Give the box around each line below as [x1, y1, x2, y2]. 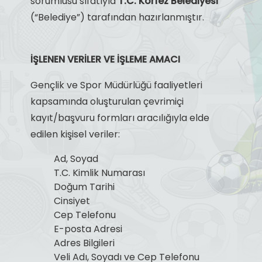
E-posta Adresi [53, 222, 122, 236]
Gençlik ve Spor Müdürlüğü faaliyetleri [30, 78, 202, 92]
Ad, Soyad [53, 151, 98, 166]
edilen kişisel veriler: [30, 127, 120, 141]
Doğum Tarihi [53, 180, 115, 194]
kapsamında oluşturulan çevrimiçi [30, 94, 184, 108]
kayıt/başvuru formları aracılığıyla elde [30, 111, 209, 125]
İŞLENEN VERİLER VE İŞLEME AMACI [30, 52, 180, 66]
